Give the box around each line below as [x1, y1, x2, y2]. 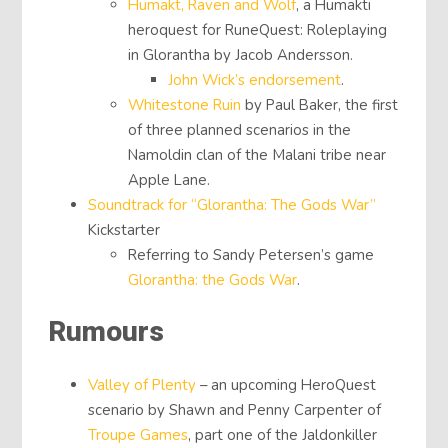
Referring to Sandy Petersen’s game [128, 245, 375, 266]
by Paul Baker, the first [241, 95, 399, 116]
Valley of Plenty [88, 374, 197, 395]
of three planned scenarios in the [128, 120, 352, 141]
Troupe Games [88, 424, 189, 445]
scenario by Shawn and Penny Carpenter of [88, 399, 382, 420]
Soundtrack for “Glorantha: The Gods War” [88, 195, 377, 216]
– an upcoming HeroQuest [196, 374, 377, 395]
